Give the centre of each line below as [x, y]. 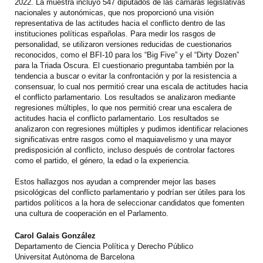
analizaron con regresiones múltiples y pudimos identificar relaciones [131, 129]
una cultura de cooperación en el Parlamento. [92, 214]
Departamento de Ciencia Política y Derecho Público [104, 247]
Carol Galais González [55, 236]
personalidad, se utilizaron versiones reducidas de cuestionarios [123, 45]
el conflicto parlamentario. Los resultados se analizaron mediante [125, 97]
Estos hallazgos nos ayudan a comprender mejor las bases [115, 182]
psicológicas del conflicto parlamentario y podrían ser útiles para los [130, 193]
